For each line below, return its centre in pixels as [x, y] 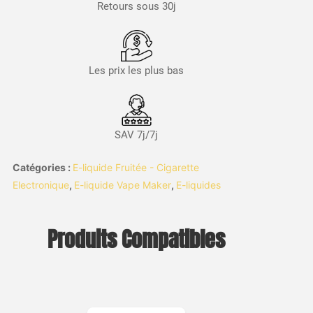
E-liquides [198, 184]
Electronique [41, 184]
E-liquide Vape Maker [122, 184]
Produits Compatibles [137, 239]
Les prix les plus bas [137, 70]
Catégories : [42, 167]
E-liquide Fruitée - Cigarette [136, 167]
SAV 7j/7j [137, 134]
